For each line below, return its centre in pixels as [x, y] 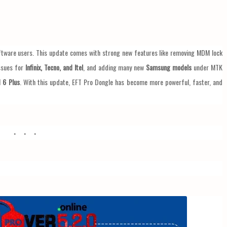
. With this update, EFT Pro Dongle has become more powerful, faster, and [121, 82]
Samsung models [169, 67]
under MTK [207, 67]
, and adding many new [115, 67]
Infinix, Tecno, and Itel [54, 67]
